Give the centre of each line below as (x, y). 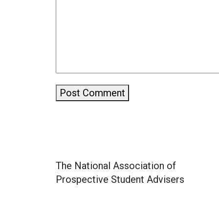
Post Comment (92, 93)
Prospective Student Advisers (120, 180)
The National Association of (116, 166)
